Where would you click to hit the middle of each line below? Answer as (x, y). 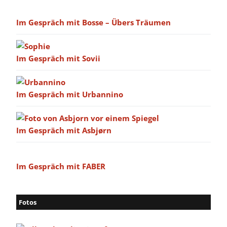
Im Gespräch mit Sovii (58, 59)
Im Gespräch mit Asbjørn (64, 130)
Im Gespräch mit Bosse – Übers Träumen (93, 23)
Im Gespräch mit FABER (61, 166)
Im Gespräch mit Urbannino (70, 94)
